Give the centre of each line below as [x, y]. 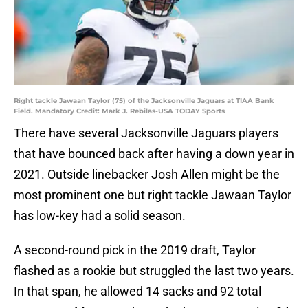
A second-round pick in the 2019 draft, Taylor [135, 250]
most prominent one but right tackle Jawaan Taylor [153, 195]
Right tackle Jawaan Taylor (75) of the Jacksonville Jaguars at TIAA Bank [144, 101]
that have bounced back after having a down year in [154, 154]
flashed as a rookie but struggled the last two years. [154, 271]
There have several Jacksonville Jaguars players [146, 133]
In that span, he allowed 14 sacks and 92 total [137, 291]
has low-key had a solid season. [100, 216]
